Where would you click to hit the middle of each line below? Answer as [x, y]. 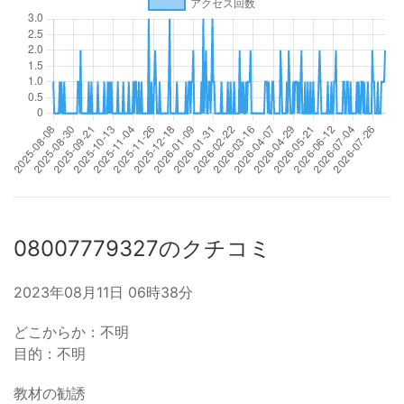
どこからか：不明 [71, 332]
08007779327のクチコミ [142, 248]
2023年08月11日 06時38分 [103, 292]
